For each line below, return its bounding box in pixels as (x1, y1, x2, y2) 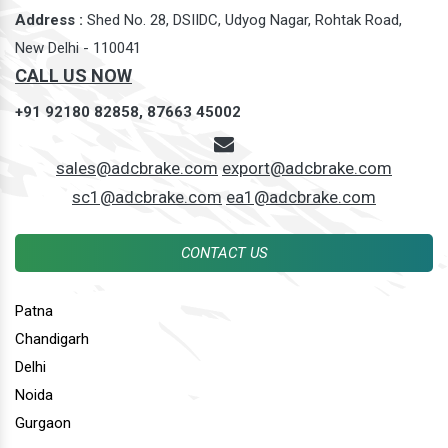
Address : (15, 10, 83, 29)
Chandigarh (15, 329, 89, 348)
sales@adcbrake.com (56, 157, 218, 178)
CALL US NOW (15, 64, 132, 86)
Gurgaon (15, 413, 71, 432)
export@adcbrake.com (222, 157, 392, 178)
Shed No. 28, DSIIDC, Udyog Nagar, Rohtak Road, (83, 10, 402, 29)
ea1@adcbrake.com (226, 186, 376, 207)
